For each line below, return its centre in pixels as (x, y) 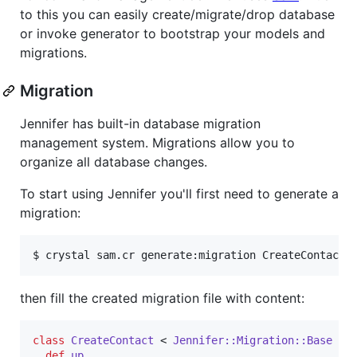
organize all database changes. (114, 161)
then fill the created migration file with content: (162, 298)
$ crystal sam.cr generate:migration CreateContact (189, 255)
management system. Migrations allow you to (157, 142)
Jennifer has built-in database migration (140, 123)
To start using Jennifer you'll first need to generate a (179, 193)
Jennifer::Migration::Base (253, 340)
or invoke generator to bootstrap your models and (173, 33)
